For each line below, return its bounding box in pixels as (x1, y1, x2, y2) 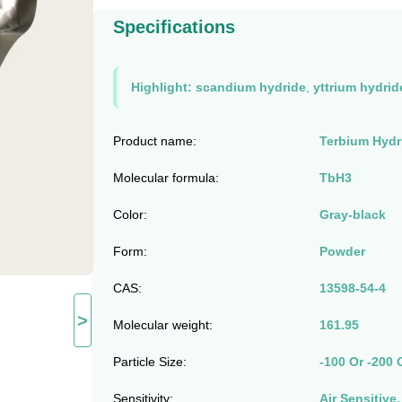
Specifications (112, 17, 235, 37)
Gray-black (319, 207, 386, 222)
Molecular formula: (112, 170, 219, 185)
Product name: (112, 134, 197, 148)
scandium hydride (195, 80, 306, 94)
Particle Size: (112, 354, 187, 369)
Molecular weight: (112, 318, 213, 332)
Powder (319, 244, 365, 258)
